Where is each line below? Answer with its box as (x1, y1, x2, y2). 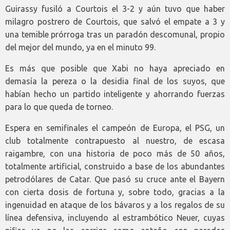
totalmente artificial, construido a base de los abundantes (5, 162, 225, 171)
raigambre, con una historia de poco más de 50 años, (5, 149, 225, 159)
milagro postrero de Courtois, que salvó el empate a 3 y (5, 17, 225, 27)
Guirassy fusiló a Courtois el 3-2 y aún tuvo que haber (5, 4, 225, 14)
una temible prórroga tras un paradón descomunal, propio (5, 30, 225, 40)
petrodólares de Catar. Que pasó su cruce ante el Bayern (5, 175, 225, 184)
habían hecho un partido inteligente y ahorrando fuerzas (5, 89, 225, 99)
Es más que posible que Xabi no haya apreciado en (5, 64, 225, 73)
